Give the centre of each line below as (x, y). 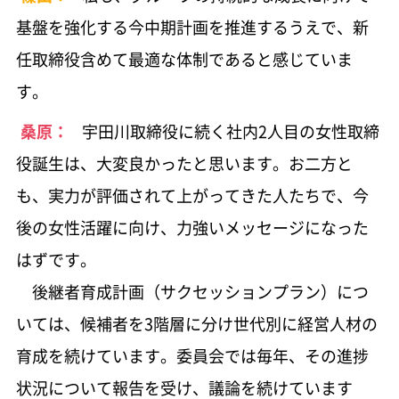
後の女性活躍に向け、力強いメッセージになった (192, 227)
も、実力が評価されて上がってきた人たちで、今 (192, 195)
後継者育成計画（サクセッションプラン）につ (192, 291)
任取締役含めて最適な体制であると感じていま (184, 59)
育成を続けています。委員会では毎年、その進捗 (192, 355)
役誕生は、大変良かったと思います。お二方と (184, 163)
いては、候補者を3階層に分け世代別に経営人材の (196, 323)
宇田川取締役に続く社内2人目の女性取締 (230, 131)
